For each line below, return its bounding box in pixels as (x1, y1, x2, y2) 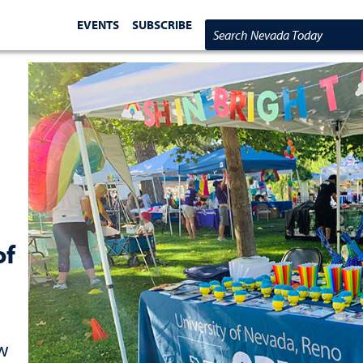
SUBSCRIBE (132, 16, 193, 32)
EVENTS (77, 16, 120, 32)
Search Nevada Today (205, 25, 336, 45)
